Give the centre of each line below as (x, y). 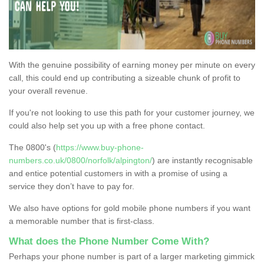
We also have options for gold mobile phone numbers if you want (130, 208)
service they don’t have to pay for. (72, 186)
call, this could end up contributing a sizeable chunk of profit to (125, 77)
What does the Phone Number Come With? (109, 241)
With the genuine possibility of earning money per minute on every (132, 65)
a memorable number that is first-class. (83, 221)
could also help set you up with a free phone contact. (107, 125)
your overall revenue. (48, 90)
